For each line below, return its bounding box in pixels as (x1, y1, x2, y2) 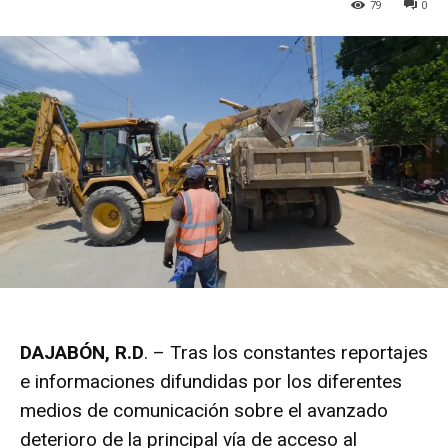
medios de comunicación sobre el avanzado (20, 399, 388, 423)
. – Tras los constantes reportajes (144, 341, 428, 365)
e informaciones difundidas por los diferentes (20, 370, 402, 394)
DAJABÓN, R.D (20, 341, 144, 365)
